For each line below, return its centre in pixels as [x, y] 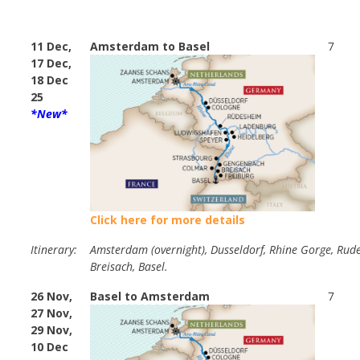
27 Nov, [51, 313]
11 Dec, [51, 47]
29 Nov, [51, 330]
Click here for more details [168, 220]
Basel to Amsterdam [150, 297]
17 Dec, [51, 63]
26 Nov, [51, 297]
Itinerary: [54, 250]
